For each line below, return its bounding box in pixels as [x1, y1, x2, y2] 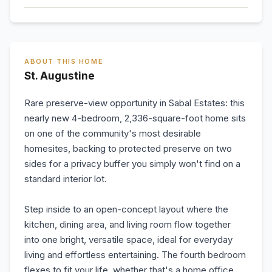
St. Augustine [24, 70, 95, 82]
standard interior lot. [24, 173, 107, 185]
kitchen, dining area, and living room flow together [24, 219, 231, 230]
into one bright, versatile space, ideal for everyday [24, 234, 233, 245]
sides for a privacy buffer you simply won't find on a [24, 158, 240, 169]
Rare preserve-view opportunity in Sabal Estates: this [24, 97, 245, 109]
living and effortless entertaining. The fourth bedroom [24, 249, 246, 260]
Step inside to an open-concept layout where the [24, 203, 228, 215]
